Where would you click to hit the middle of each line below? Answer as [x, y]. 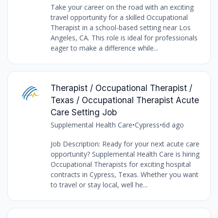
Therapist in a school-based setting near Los [120, 28]
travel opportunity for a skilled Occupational [119, 18]
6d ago [173, 125]
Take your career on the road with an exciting [122, 7]
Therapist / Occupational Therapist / [121, 88]
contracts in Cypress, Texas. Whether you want [124, 175]
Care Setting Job [83, 112]
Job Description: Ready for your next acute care [125, 144]
